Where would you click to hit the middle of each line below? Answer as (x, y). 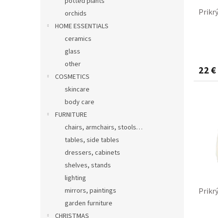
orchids (76, 13)
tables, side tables (92, 140)
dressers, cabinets (92, 153)
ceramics (78, 39)
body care (80, 102)
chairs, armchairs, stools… (104, 127)
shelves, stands (88, 165)
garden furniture (89, 203)
